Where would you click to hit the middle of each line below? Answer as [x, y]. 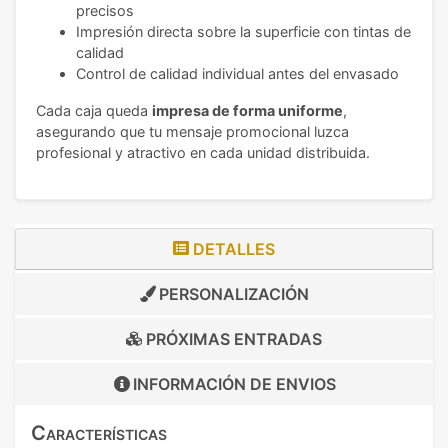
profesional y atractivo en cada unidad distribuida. [203, 152]
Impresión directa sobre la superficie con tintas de [243, 31]
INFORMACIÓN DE [204, 384]
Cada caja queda [94, 110]
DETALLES [232, 249]
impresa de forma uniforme [247, 110]
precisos [105, 10]
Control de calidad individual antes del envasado [237, 73]
